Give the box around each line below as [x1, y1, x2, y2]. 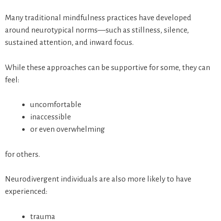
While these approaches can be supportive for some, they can [5, 63, 210, 72]
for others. [5, 149, 40, 158]
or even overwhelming [30, 125, 105, 134]
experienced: [5, 187, 47, 196]
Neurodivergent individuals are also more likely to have [5, 175, 191, 184]
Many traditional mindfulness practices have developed [5, 13, 191, 22]
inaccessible [30, 112, 71, 121]
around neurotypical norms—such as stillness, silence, [5, 26, 189, 35]
